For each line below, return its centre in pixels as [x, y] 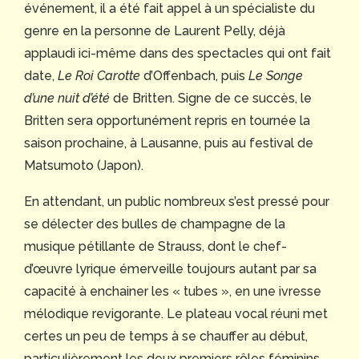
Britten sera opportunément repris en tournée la [167, 121]
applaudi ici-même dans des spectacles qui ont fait [177, 54]
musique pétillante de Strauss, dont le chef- [155, 247]
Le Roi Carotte [99, 76]
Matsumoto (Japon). [85, 166]
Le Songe [276, 76]
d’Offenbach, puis [194, 76]
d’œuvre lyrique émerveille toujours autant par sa [170, 269]
